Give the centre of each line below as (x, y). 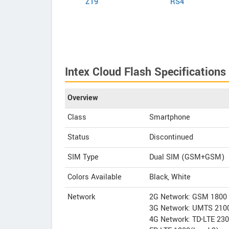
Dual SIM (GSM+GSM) (187, 157)
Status (78, 137)
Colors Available (95, 177)
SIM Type (83, 157)
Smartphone (170, 117)
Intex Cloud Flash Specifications (145, 72)
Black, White (170, 177)
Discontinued (171, 137)
